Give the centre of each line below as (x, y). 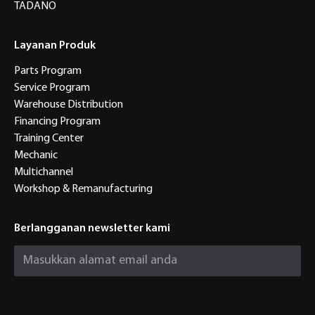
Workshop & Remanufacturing (83, 189)
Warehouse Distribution (69, 104)
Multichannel (44, 172)
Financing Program (57, 121)
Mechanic (36, 155)
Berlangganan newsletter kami (92, 228)
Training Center (49, 138)
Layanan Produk (55, 45)
